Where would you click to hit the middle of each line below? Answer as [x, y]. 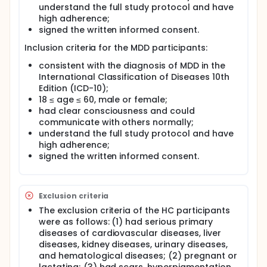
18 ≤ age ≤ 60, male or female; [103, 100]
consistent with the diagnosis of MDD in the [132, 66]
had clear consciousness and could [117, 111]
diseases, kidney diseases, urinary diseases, [133, 244]
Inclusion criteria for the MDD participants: [116, 48]
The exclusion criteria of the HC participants [134, 210]
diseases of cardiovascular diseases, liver [130, 233]
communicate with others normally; [117, 122]
